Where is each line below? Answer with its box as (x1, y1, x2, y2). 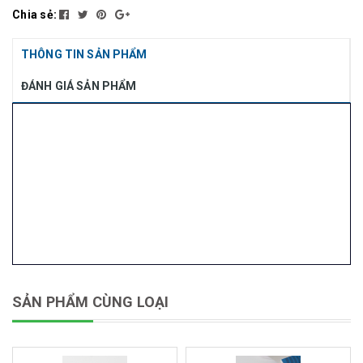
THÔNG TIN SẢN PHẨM (21, 48, 147, 61)
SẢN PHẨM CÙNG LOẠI (12, 293, 169, 310)
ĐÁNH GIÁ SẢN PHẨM (21, 79, 137, 92)
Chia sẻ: (12, 8, 57, 21)
